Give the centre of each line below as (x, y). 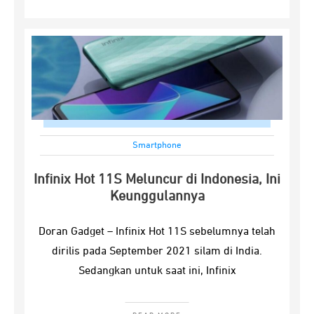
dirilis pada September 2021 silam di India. (157, 252)
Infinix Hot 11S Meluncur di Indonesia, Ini (157, 179)
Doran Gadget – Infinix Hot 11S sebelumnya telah (157, 232)
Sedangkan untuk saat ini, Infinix (157, 271)
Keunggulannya (157, 196)
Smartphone (157, 145)
